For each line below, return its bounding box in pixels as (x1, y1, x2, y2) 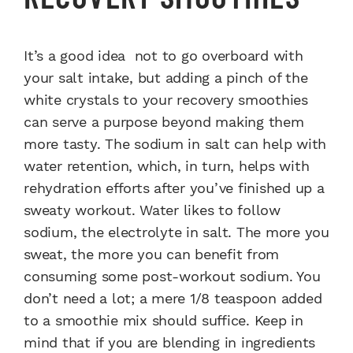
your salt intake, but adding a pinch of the (24, 69, 308, 87)
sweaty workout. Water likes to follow (24, 202, 281, 219)
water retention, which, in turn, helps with (24, 158, 310, 175)
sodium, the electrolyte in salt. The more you (24, 224, 329, 241)
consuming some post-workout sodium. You (24, 268, 321, 285)
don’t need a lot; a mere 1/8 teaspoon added (24, 290, 322, 307)
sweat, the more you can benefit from (24, 246, 279, 263)
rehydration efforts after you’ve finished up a (24, 180, 325, 197)
